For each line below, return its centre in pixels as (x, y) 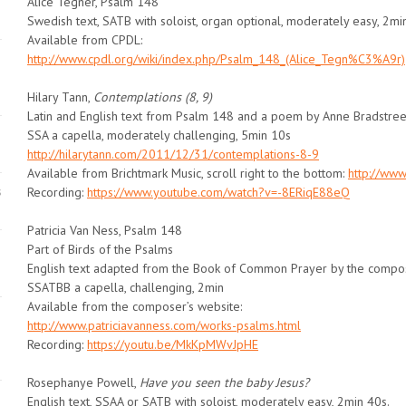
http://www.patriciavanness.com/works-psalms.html (164, 325)
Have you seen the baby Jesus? (224, 382)
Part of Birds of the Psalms (100, 249)
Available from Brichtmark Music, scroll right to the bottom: (188, 173)
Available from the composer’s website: (135, 306)
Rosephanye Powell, (83, 382)
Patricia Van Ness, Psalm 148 (105, 230)
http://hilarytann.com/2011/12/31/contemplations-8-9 (173, 154)
